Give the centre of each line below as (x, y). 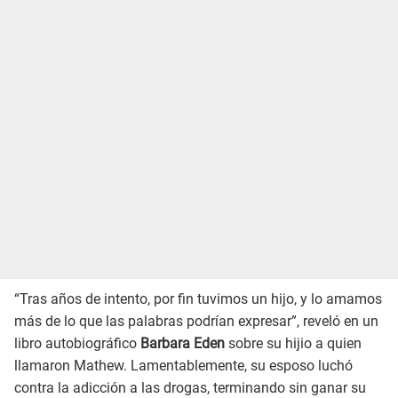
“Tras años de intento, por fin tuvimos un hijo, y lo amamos (198, 298)
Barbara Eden (183, 343)
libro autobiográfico (77, 343)
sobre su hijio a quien (293, 343)
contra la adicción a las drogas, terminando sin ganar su (190, 387)
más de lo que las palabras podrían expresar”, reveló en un (196, 321)
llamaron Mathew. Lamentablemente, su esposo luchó (183, 365)
